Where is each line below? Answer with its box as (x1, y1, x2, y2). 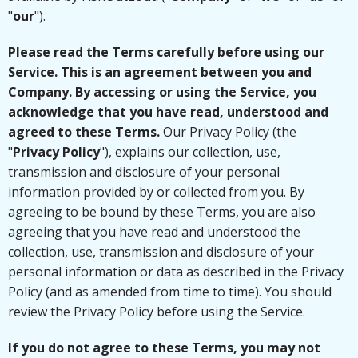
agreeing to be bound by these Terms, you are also (8, 203, 316, 221)
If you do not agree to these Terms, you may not (8, 339, 320, 356)
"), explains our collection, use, (100, 143, 280, 161)
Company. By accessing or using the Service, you (8, 83, 316, 101)
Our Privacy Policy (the (160, 123, 296, 141)
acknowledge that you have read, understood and (8, 103, 328, 121)
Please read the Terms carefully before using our (8, 43, 324, 61)
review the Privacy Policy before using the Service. (8, 303, 305, 320)
